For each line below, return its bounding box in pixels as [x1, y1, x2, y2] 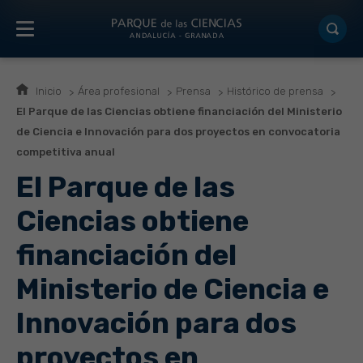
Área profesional [78, 85, 160, 97]
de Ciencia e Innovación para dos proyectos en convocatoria [16, 126, 340, 138]
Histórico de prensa [227, 85, 323, 97]
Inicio [36, 85, 62, 97]
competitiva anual [16, 146, 115, 158]
